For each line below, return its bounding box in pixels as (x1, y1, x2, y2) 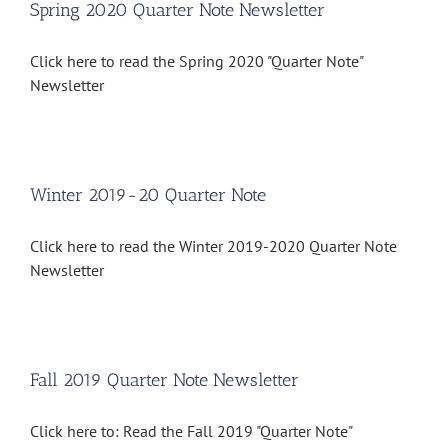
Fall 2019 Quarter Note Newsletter (30, 369, 299, 392)
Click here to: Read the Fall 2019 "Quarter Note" (30, 421, 352, 442)
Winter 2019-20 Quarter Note (30, 184, 266, 207)
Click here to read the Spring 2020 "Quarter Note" (30, 51, 363, 72)
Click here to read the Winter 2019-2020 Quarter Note (30, 236, 397, 257)
